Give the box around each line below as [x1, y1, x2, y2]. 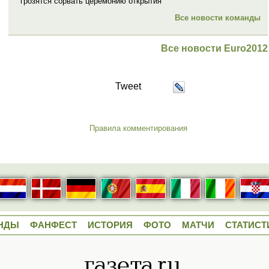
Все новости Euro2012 [161, 43, 268, 53]
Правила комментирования [89, 123, 187, 133]
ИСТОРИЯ [88, 220, 133, 231]
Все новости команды [175, 13, 261, 22]
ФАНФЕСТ [30, 220, 77, 231]
